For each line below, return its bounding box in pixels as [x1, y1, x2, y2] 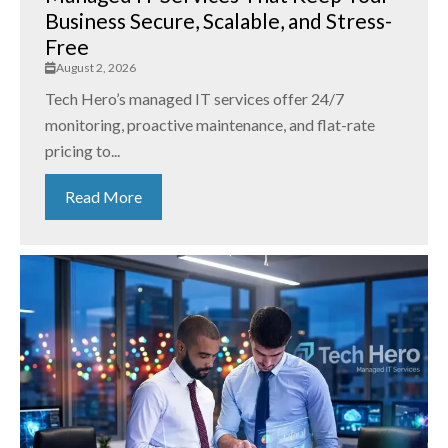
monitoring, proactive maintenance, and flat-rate [45, 115, 375, 135]
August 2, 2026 [56, 60, 136, 76]
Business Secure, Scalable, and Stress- [45, 8, 392, 34]
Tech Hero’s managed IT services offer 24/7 [45, 89, 344, 109]
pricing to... [45, 141, 120, 161]
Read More [65, 187, 142, 207]
